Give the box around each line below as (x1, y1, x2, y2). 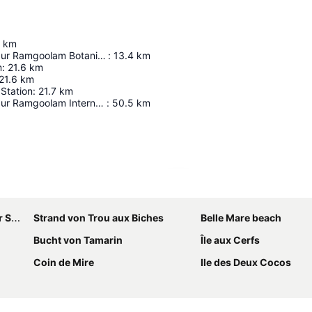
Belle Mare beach (201, 212, 281, 224)
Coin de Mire (33, 256, 94, 269)
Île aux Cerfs (201, 234, 260, 247)
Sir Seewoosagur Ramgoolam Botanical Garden (97, 49, 106, 62)
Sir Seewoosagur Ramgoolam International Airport (95, 97, 104, 109)
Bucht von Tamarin (33, 234, 123, 247)
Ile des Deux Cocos (201, 256, 291, 269)
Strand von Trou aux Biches (33, 212, 164, 224)
